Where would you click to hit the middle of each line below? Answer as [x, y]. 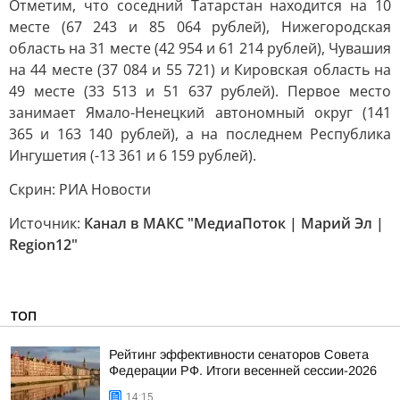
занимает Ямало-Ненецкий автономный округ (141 [200, 112]
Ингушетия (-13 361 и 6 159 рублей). [133, 155]
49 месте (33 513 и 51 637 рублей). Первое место [200, 91]
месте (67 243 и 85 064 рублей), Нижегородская [200, 27]
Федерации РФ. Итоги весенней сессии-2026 [243, 371]
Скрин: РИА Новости [80, 189]
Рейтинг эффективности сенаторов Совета [239, 354]
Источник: [46, 223]
